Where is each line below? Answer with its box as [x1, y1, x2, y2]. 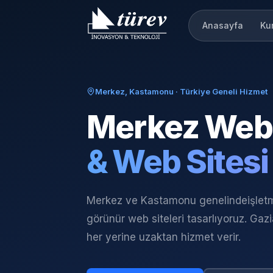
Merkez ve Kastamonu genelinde [87, 194, 247, 207]
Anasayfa [202, 19, 243, 30]
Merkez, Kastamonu [95, 87, 174, 96]
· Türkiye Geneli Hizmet [174, 87, 268, 96]
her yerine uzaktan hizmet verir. [87, 231, 241, 243]
